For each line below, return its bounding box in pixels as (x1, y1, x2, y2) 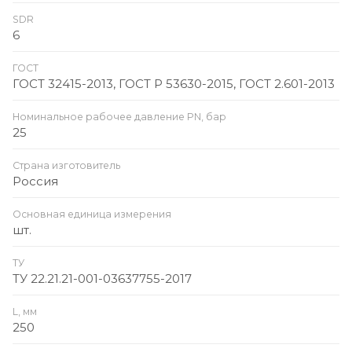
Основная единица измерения (13, 207, 171, 220)
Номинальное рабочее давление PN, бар (13, 110, 226, 123)
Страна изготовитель (13, 159, 120, 171)
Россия (13, 173, 58, 189)
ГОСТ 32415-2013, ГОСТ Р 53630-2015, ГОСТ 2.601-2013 (13, 75, 335, 91)
